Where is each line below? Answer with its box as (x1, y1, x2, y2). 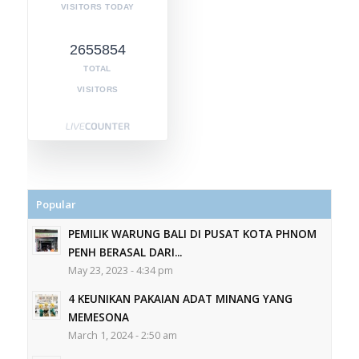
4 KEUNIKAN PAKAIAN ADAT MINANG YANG (67, 291, 292, 307)
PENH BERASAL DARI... (67, 244, 182, 260)
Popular (35, 197, 76, 212)
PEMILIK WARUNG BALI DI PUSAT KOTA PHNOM (67, 226, 317, 242)
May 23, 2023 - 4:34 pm (67, 264, 173, 278)
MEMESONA (67, 309, 129, 325)
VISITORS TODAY (60, 2, 135, 12)
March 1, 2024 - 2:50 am (67, 329, 177, 343)
